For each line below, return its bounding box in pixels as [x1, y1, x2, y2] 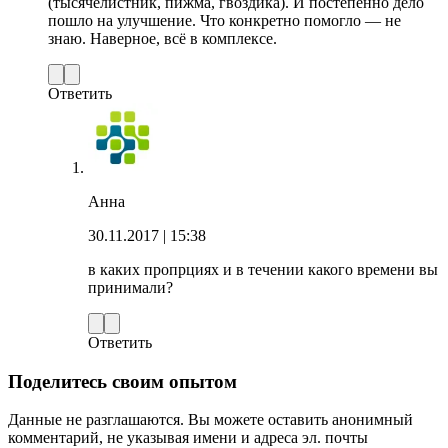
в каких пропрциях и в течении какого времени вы [88, 260, 438, 278]
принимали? [88, 278, 173, 296]
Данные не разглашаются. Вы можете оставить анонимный [8, 411, 413, 429]
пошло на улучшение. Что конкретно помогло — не [48, 11, 401, 29]
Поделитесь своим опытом [8, 370, 237, 392]
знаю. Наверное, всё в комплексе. [48, 29, 277, 47]
